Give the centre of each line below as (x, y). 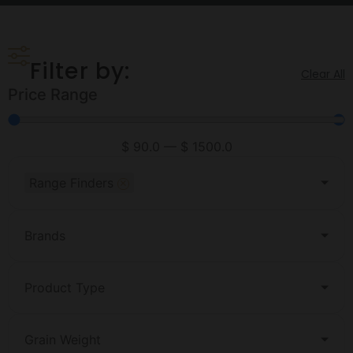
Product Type (65, 288)
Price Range (53, 95)
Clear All (323, 74)
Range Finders (71, 183)
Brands (45, 236)
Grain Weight (63, 340)
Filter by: (80, 72)
